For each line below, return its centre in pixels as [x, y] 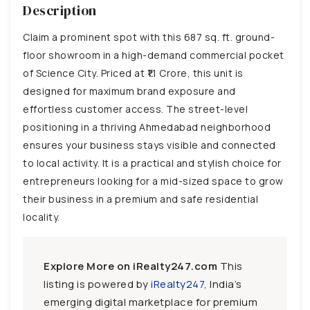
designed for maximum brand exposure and [129, 91]
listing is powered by [97, 284]
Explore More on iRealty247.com [130, 266]
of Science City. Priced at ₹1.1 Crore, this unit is [133, 73]
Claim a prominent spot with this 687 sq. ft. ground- [149, 37]
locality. [42, 217]
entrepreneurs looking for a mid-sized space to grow [153, 181]
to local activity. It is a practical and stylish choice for [152, 163]
